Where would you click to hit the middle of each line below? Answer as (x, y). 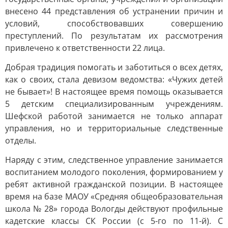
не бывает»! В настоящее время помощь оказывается (114, 92)
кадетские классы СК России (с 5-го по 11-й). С (114, 221)
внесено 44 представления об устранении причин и (114, 11)
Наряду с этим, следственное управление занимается (114, 160)
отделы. (21, 140)
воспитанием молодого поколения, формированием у (114, 172)
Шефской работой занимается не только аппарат (114, 116)
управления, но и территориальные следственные (114, 128)
